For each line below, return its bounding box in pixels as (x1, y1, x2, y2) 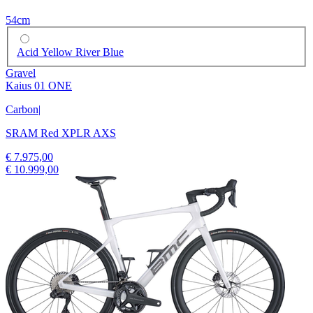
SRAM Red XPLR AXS (6, 126, 116, 139)
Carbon (6, 103, 38, 115)
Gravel (6, 66, 36, 79)
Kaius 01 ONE (6, 79, 72, 92)
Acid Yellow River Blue (17, 45, 124, 58)
